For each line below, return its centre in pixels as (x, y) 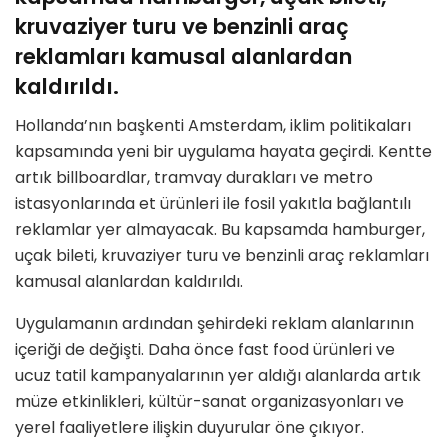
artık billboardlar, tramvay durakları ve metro (194, 178)
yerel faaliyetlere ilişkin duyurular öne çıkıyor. (189, 428)
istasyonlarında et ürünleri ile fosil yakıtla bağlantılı (213, 204)
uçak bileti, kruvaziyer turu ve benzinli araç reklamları (222, 256)
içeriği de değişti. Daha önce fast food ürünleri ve (205, 350)
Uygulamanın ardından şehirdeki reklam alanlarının (214, 324)
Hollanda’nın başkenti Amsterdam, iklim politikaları (213, 126)
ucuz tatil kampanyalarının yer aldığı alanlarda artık (218, 376)
